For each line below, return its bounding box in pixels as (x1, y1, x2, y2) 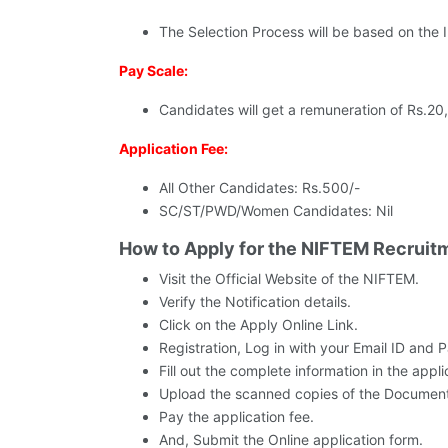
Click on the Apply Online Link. (159, 316, 358, 334)
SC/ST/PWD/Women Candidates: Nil (159, 202, 393, 220)
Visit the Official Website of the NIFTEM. (159, 270, 419, 288)
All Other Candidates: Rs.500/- (159, 179, 360, 197)
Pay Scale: (119, 62, 188, 80)
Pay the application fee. (159, 408, 314, 426)
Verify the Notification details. (159, 293, 351, 311)
